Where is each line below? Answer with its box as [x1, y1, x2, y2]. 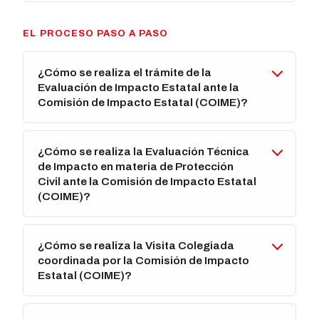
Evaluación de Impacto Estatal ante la [38, 81, 240, 94]
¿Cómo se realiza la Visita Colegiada [38, 239, 235, 252]
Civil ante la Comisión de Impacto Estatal [38, 175, 257, 188]
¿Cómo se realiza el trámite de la [38, 66, 212, 79]
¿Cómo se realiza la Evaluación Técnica [38, 145, 250, 158]
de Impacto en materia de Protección [38, 160, 234, 173]
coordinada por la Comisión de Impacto [38, 254, 250, 267]
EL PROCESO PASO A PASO [23, 28, 169, 39]
